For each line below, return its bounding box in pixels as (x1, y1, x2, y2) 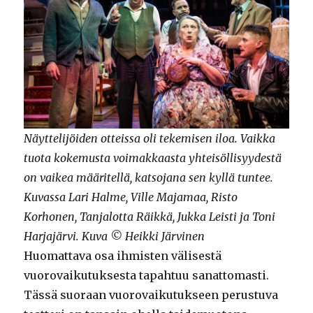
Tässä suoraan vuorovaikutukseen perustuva (24, 288, 279, 303)
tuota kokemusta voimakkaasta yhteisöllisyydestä (24, 151, 282, 166)
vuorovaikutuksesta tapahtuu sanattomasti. (24, 268, 270, 283)
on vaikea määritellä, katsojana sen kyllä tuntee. (24, 170, 274, 185)
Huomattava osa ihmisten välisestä (24, 249, 222, 263)
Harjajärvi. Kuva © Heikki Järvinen (24, 229, 205, 244)
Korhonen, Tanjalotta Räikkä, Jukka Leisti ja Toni (24, 210, 276, 224)
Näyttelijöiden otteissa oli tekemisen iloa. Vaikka (24, 131, 276, 146)
